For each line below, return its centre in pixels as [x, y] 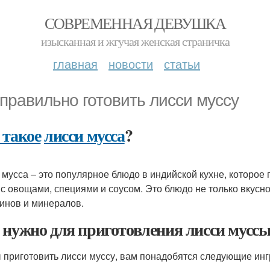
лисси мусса [84, 135]
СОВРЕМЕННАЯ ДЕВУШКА [135, 23]
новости [131, 64]
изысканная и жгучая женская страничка [135, 41]
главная [75, 64]
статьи [182, 64]
